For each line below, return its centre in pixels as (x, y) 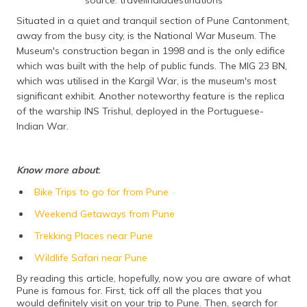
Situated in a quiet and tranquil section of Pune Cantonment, (153, 20)
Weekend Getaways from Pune (105, 213)
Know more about (57, 170)
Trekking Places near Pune (94, 235)
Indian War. (42, 126)
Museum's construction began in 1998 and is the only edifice (151, 50)
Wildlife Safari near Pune (91, 257)
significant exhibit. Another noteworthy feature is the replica (150, 96)
